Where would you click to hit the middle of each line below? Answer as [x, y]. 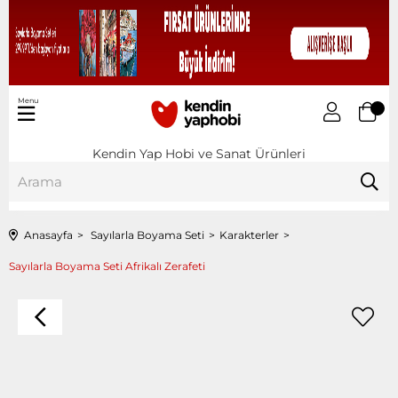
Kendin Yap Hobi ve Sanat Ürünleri [199, 153]
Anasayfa [48, 235]
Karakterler [249, 235]
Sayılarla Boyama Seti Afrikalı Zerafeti [107, 266]
